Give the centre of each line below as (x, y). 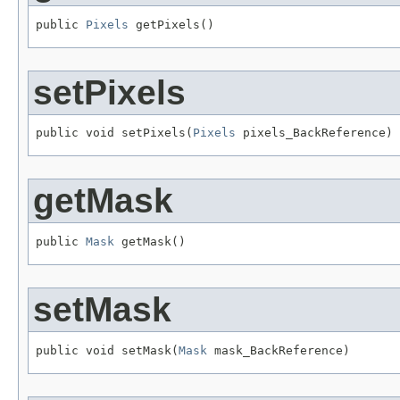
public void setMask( (107, 350)
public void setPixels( (114, 133)
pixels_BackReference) (314, 133)
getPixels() (171, 24)
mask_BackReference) (279, 350)
